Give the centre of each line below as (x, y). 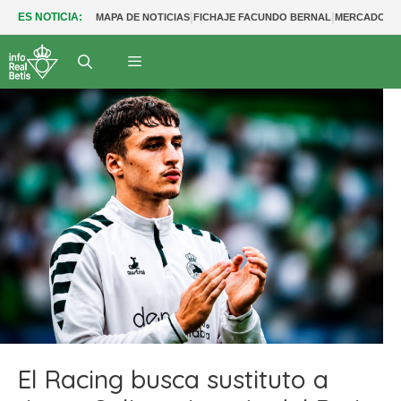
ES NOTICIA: (50, 17)
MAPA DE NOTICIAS (143, 17)
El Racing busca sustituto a (173, 379)
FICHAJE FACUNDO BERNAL (262, 17)
